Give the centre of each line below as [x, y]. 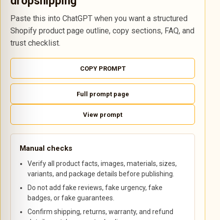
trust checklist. [35, 43]
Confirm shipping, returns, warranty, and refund [101, 212]
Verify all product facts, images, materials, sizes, [102, 164]
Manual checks [46, 148]
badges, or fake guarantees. [71, 198]
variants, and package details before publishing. [101, 174]
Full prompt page [103, 94]
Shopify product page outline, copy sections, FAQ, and [102, 31]
